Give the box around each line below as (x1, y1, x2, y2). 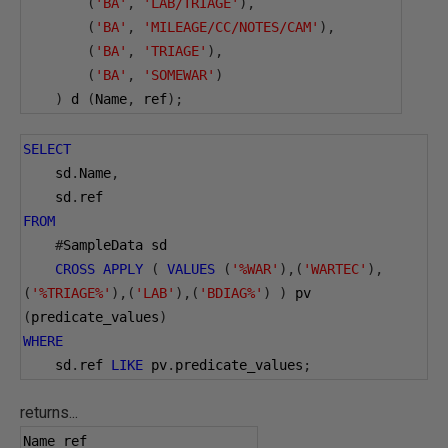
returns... (20, 403, 78, 422)
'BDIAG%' (199, 285, 263, 301)
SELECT (23, 141, 71, 157)
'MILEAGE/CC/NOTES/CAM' (143, 19, 319, 35)
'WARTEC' (303, 261, 367, 277)
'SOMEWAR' (143, 67, 215, 83)
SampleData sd (63, 237, 167, 253)
